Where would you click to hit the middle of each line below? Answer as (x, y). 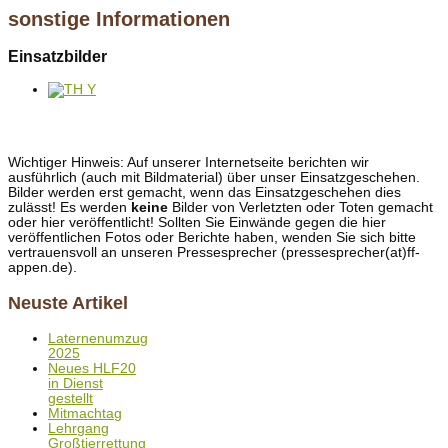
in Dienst (75, 384)
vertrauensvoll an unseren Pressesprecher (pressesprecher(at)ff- (214, 252)
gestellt (70, 399)
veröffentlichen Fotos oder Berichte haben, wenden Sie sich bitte (212, 237)
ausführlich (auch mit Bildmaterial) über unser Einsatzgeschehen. (214, 177)
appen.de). (42, 267)
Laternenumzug (98, 339)
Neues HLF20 (92, 369)
